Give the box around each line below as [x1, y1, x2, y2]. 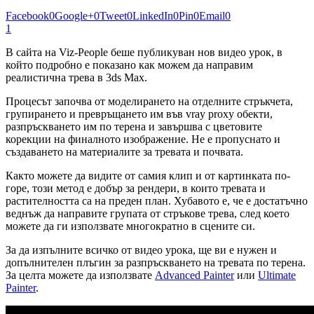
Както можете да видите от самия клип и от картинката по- [6, 170, 290, 182]
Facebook [6, 10, 49, 22]
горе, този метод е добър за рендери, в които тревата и [6, 182, 266, 195]
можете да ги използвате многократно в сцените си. [6, 220, 255, 233]
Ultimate [258, 269, 296, 282]
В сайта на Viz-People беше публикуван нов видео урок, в [6, 46, 282, 59]
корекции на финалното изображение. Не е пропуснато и [6, 133, 280, 146]
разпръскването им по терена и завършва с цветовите [6, 121, 262, 133]
